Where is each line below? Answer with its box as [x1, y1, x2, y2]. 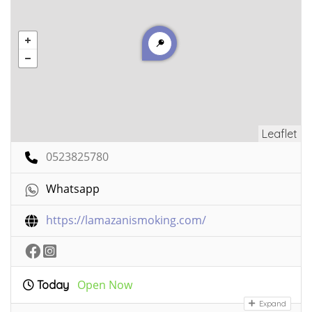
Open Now [77, 277, 132, 293]
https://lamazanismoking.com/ [46, 212, 206, 228]
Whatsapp [46, 181, 100, 197]
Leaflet [262, 127, 297, 141]
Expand [257, 299, 286, 309]
